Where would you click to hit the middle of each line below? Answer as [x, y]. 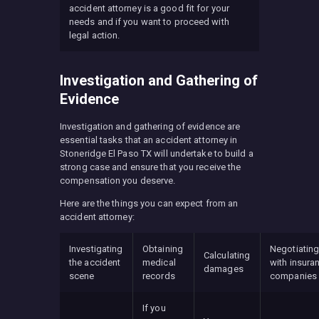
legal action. [95, 36]
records [159, 276]
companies [293, 276]
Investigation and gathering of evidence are [150, 127]
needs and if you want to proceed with [149, 22]
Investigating [96, 249]
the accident [95, 263]
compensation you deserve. [118, 181]
